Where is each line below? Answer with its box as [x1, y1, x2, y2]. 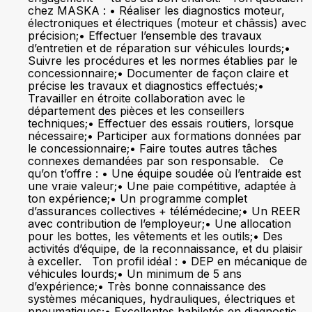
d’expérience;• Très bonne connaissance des [28, 279, 266, 293]
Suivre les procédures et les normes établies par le [28, 54, 297, 68]
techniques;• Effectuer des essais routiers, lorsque [28, 116, 294, 130]
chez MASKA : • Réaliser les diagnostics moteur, [28, 3, 285, 17]
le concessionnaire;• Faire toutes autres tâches [28, 141, 277, 155]
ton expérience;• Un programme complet [28, 192, 247, 205]
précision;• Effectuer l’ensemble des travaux [28, 29, 262, 42]
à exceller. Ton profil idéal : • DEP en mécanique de [28, 254, 307, 268]
